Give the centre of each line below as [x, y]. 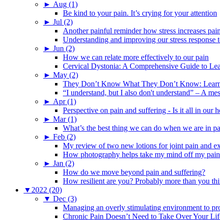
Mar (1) [65, 119]
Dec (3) [65, 198]
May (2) [66, 75]
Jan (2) [64, 163]
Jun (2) [64, 48]
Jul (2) [63, 22]
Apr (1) [65, 101]
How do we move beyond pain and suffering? [134, 172]
